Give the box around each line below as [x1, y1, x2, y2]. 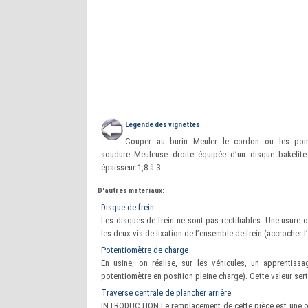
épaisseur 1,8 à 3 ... [101, 162, 168, 173]
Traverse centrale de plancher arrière [101, 287, 231, 298]
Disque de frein [101, 202, 154, 212]
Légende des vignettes [125, 120, 200, 129]
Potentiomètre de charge [101, 245, 188, 255]
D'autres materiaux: [98, 186, 164, 195]
